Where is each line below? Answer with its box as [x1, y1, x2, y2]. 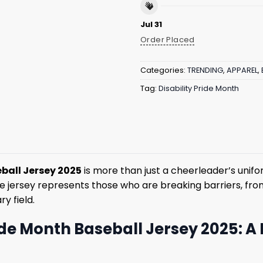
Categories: [140, 65, 187, 76]
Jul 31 [140, 18, 162, 30]
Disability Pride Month [159, 83, 239, 94]
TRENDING [187, 65, 223, 76]
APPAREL [227, 65, 258, 76]
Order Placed [140, 34, 195, 46]
